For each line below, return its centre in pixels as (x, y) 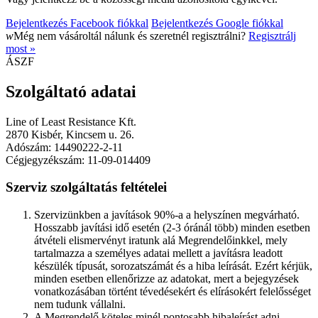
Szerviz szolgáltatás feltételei (86, 187)
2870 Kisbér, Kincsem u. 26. (70, 134)
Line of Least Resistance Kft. (71, 121)
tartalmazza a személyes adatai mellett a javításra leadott (158, 253)
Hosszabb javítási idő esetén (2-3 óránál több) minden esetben (172, 228)
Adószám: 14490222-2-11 (64, 147)
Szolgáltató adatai (71, 91)
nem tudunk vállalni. (80, 305)
